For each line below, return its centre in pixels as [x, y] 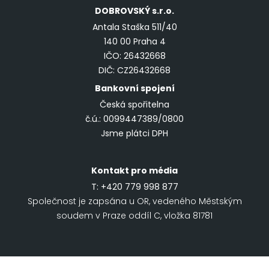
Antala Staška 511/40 [134, 27]
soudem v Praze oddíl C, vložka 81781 [134, 215]
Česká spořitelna [134, 104]
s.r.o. [162, 11]
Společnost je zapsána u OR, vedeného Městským [134, 201]
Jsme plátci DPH [134, 133]
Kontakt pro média [134, 170]
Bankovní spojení [134, 88]
